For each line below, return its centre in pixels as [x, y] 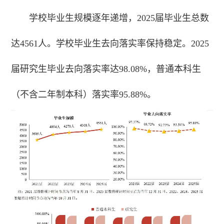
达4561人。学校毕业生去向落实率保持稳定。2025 [110, 43]
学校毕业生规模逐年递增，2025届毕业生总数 [119, 18]
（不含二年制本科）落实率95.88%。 [84, 94]
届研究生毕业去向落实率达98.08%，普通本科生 [106, 69]
